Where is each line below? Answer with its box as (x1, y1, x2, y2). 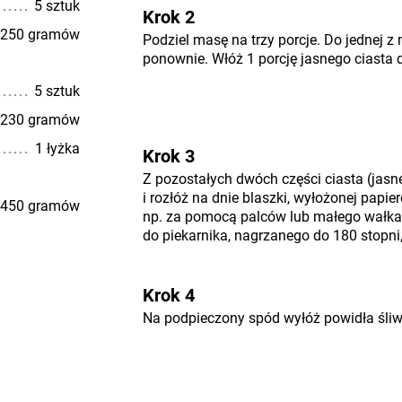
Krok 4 (142, 284, 195, 306)
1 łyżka (34, 140, 80, 157)
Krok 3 (142, 145, 195, 167)
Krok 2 (142, 6, 195, 28)
